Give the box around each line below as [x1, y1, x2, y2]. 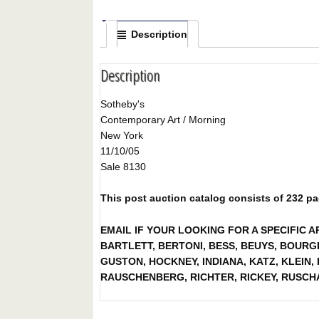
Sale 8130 [100, 161, 147, 173]
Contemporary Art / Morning [100, 114, 226, 126]
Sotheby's [100, 98, 145, 110]
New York [100, 130, 144, 142]
